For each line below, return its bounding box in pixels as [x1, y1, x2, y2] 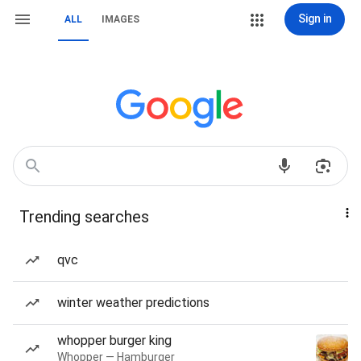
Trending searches [19, 207, 149, 226]
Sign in [297, 12, 332, 25]
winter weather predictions [57, 295, 210, 310]
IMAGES [102, 14, 139, 25]
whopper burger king [57, 333, 172, 348]
